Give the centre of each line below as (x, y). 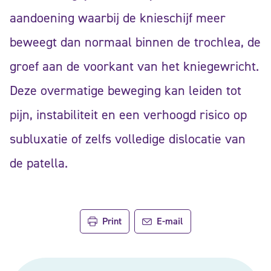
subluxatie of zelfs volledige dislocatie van (128, 139)
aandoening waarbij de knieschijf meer (118, 18)
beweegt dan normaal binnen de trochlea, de (135, 42)
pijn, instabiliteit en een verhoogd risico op (128, 115)
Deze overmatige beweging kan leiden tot (126, 91)
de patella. (39, 163)
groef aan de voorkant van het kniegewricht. (134, 67)
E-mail (170, 221)
